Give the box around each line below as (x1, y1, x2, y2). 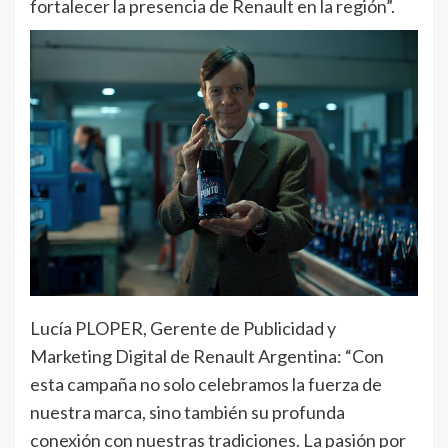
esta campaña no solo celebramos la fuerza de (30, 372, 382, 395)
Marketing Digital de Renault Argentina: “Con (30, 344, 384, 367)
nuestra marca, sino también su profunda (30, 400, 345, 423)
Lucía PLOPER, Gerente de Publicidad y (30, 316, 336, 339)
